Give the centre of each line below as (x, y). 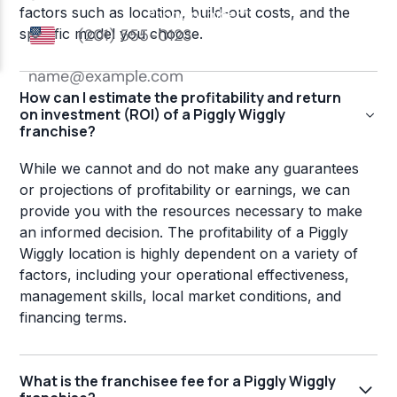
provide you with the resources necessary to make (191, 211)
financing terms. (74, 318)
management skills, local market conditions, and (181, 296)
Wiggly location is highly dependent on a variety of (189, 254)
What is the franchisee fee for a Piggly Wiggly (178, 381)
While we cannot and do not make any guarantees (190, 169)
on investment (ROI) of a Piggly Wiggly (153, 115)
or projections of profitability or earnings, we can (185, 190)
